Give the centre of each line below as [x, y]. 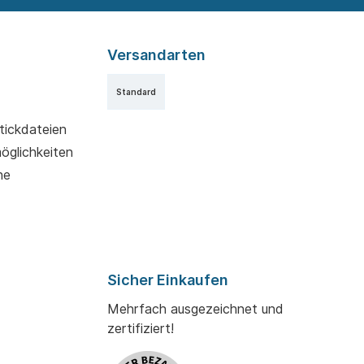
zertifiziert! [141, 329]
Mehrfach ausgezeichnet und [195, 309]
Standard [136, 92]
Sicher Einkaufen [168, 280]
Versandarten [156, 55]
